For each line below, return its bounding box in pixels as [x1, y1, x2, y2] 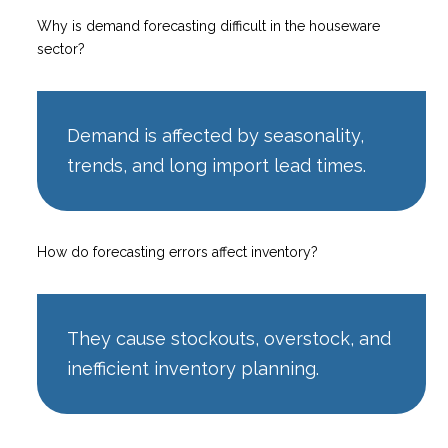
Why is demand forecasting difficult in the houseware [37, 17, 381, 34]
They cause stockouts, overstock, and [67, 327, 392, 349]
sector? [37, 40, 86, 57]
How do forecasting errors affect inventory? [37, 243, 319, 260]
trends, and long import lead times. [67, 154, 367, 176]
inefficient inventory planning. [67, 357, 320, 379]
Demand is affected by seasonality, [67, 124, 365, 146]
